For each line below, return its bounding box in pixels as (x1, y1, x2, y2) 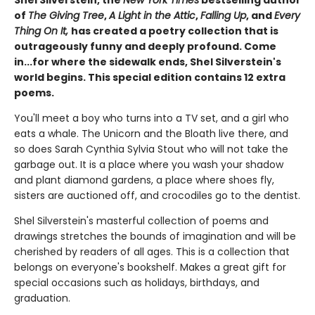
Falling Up (200, 8, 246, 23)
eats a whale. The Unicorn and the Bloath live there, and (14, 127, 288, 141)
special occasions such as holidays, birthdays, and (14, 276, 259, 290)
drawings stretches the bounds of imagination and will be (14, 229, 296, 244)
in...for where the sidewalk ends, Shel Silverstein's (14, 55, 281, 70)
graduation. (14, 291, 70, 306)
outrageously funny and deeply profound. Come (14, 39, 276, 54)
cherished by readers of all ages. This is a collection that (14, 245, 290, 259)
